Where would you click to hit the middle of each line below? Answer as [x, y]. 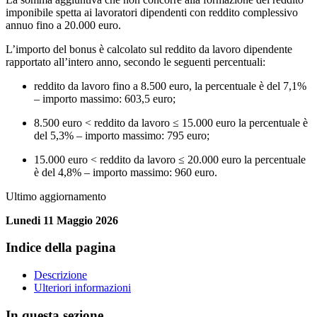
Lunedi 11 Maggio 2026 [62, 220]
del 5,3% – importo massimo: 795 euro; [122, 135]
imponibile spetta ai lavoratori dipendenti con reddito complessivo [152, 12]
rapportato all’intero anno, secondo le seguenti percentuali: [136, 62]
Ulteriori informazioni [82, 288]
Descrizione [60, 275]
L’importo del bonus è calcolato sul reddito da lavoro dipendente [149, 49]
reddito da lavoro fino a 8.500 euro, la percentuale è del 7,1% [170, 86]
